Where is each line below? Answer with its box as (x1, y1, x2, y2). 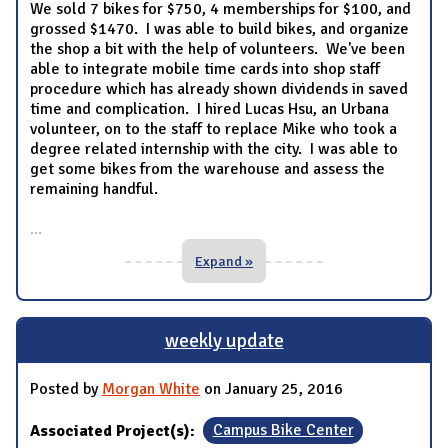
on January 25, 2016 (200, 378, 343, 399)
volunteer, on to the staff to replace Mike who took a (30, 119, 397, 140)
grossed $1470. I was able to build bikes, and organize (30, 19, 409, 40)
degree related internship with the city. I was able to (30, 139, 398, 160)
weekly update (164, 329, 284, 353)
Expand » (195, 252, 253, 271)
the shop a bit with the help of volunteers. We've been (30, 39, 405, 60)
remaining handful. (30, 179, 158, 200)
